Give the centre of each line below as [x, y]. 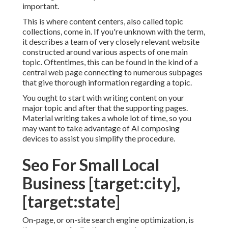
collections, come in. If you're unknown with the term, [114, 32]
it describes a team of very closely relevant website [111, 42]
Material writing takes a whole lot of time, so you [107, 118]
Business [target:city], [101, 183]
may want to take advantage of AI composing [101, 128]
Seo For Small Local [91, 165]
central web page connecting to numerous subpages [112, 72]
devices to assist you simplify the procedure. [99, 138]
